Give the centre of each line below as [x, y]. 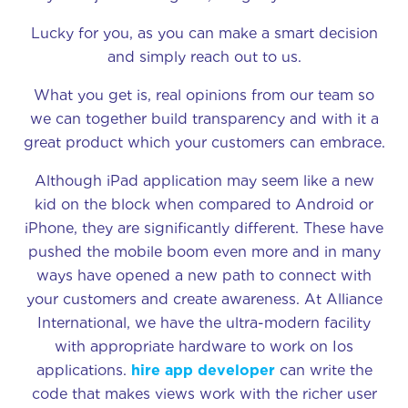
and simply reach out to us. [204, 56]
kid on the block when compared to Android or [204, 204]
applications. [83, 370]
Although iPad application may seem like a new [204, 180]
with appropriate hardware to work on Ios [204, 346]
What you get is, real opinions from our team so [204, 95]
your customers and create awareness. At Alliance [204, 299]
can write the [323, 370]
